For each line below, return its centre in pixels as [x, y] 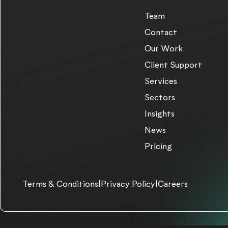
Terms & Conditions [61, 184]
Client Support [173, 65]
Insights [159, 114]
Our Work [163, 49]
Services [161, 81]
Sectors [160, 97]
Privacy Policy [128, 184]
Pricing [158, 146]
